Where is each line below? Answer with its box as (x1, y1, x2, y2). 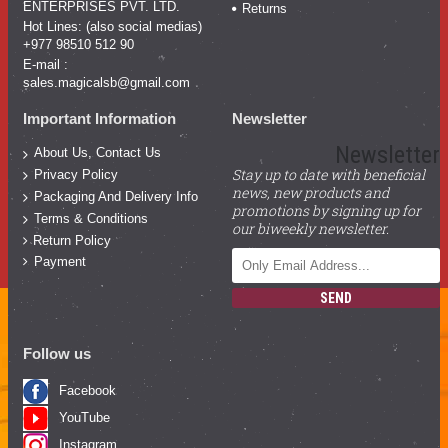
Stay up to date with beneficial (231, 165, 425, 185)
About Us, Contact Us (34, 145, 161, 161)
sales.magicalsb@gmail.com (23, 74, 190, 90)
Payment (34, 254, 86, 270)
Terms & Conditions (34, 211, 148, 227)
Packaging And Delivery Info (34, 189, 198, 205)
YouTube (59, 410, 110, 426)
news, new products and (231, 183, 389, 203)
